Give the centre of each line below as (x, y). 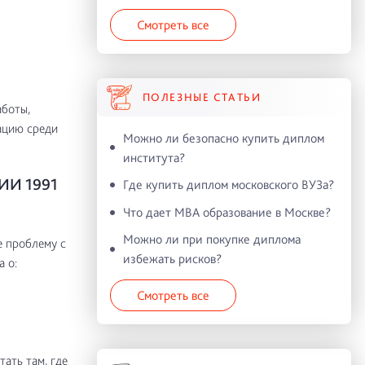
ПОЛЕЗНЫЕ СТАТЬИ (202, 97)
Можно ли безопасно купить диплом (223, 138)
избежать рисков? (172, 259)
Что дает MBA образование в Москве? (226, 212)
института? (154, 157)
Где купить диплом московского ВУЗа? (228, 185)
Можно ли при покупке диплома (211, 240)
